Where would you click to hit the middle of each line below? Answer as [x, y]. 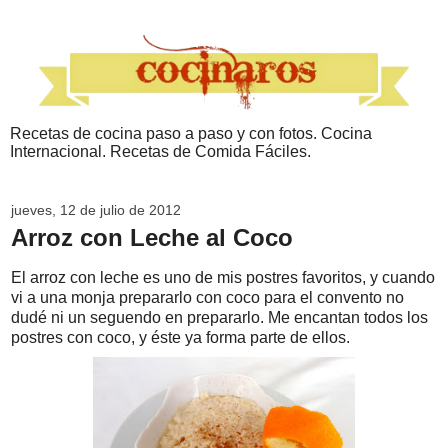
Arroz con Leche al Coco [152, 238]
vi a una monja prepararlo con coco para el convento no [207, 298]
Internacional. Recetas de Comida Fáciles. [160, 152]
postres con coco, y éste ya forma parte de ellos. [180, 338]
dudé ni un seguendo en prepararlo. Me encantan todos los [219, 318]
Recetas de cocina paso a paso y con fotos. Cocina [191, 134]
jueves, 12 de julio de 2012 [96, 210]
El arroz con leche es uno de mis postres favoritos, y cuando [223, 278]
